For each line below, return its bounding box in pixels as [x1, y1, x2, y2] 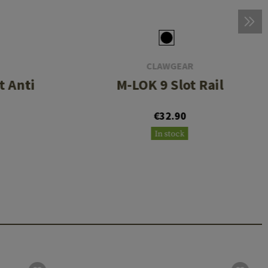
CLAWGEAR [146, 60, 194, 72]
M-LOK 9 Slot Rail [116, 75, 224, 95]
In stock [154, 129, 185, 140]
